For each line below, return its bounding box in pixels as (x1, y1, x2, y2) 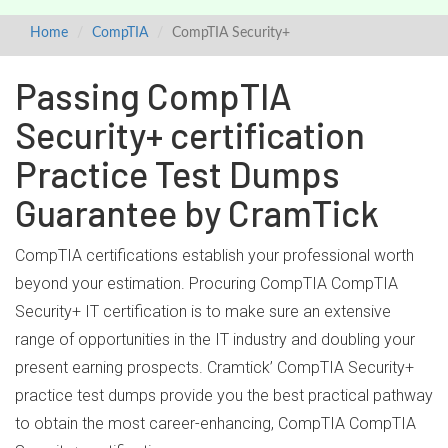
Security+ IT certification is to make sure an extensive (15, 302, 391, 321)
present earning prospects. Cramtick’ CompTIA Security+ (15, 358, 414, 377)
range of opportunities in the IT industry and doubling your (15, 330, 415, 349)
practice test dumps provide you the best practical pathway (15, 386, 433, 405)
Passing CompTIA (15, 74, 292, 117)
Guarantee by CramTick (15, 191, 379, 234)
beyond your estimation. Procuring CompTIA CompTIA (15, 274, 398, 293)
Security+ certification (15, 113, 365, 156)
